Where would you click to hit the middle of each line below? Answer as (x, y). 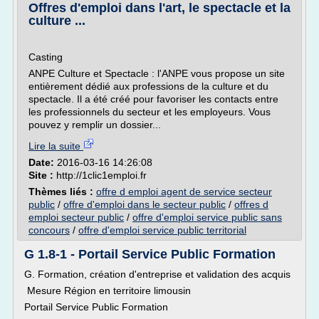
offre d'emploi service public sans (207, 217)
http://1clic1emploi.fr (101, 175)
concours (49, 230)
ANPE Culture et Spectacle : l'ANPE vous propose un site (157, 73)
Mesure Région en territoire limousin (108, 291)
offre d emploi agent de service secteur (184, 192)
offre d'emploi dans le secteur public (145, 204)
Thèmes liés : (62, 192)
